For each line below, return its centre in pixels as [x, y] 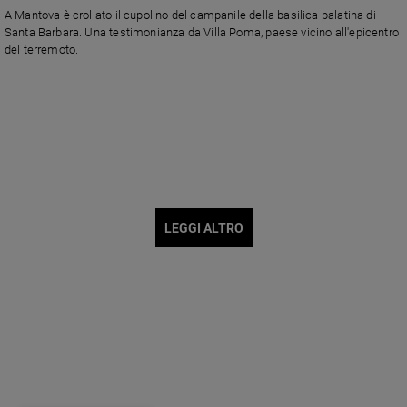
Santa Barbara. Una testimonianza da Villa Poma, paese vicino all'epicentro [201, 33]
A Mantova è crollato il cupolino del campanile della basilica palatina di [190, 15]
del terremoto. [41, 50]
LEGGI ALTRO [203, 228]
